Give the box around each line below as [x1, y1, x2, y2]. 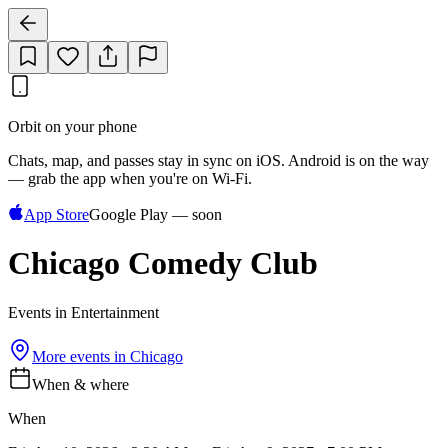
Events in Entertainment [8, 303, 159, 321]
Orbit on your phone [8, 118, 137, 135]
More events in [32, 347, 130, 365]
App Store [24, 206, 89, 223]
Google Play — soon [89, 206, 222, 223]
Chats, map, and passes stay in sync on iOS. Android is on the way [8, 152, 429, 169]
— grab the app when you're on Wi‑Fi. [8, 170, 252, 187]
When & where [32, 375, 129, 393]
